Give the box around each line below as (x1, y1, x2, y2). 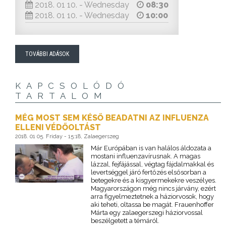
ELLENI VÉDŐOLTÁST (15, 123, 101, 133)
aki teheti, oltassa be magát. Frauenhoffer (90, 201, 214, 209)
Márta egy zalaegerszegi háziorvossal (90, 209, 203, 217)
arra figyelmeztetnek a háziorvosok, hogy (90, 193, 214, 201)
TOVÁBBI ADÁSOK (25, 50, 69, 58)
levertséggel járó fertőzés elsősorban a (90, 168, 206, 177)
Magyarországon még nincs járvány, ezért (90, 185, 216, 193)
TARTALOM (15, 91, 107, 101)
